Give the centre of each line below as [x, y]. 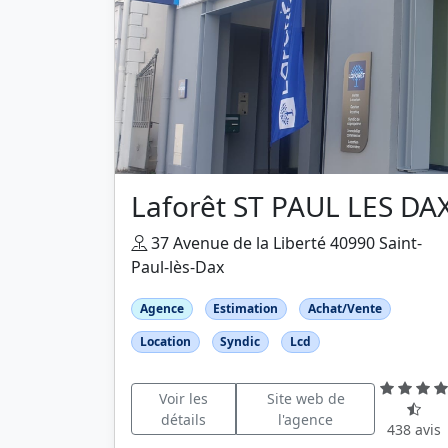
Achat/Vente [344, 308]
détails [183, 419]
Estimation [246, 308]
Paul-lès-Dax [177, 266]
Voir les [183, 398]
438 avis [414, 430]
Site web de [305, 398]
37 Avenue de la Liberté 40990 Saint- [284, 242]
